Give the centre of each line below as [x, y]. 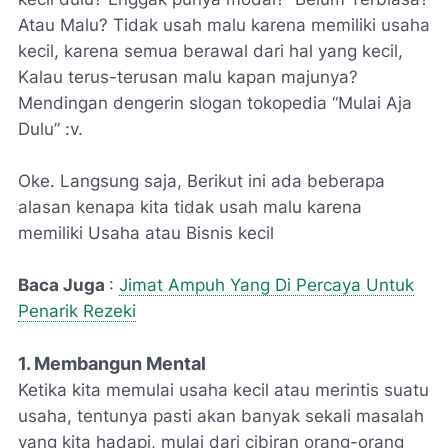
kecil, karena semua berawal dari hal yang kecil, [210, 51]
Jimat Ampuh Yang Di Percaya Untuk [266, 285]
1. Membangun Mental [114, 364]
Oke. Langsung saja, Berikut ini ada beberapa [201, 181]
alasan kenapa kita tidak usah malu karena [190, 207]
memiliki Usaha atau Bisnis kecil [146, 233]
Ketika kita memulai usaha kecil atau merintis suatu [223, 390]
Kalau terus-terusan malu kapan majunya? [188, 77]
